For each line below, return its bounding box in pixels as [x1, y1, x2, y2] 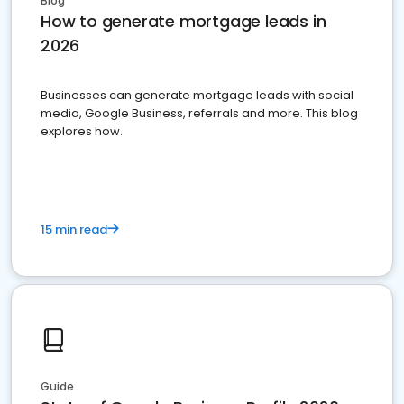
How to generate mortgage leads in [41, 9, 326, 32]
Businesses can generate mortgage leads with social [41, 86, 353, 104]
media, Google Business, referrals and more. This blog [41, 104, 358, 122]
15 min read [41, 220, 107, 238]
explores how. [41, 122, 123, 140]
